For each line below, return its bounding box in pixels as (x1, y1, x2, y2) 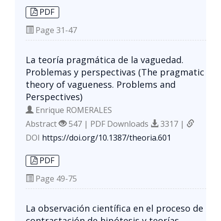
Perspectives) (26, 90, 82, 103)
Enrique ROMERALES (34, 104, 112, 115)
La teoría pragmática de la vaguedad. (26, 53, 184, 66)
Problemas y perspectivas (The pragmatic (26, 66, 204, 78)
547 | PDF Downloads (67, 118, 150, 129)
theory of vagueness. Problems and (26, 78, 176, 90)
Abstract (26, 118, 59, 129)
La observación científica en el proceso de (26, 202, 203, 214)
